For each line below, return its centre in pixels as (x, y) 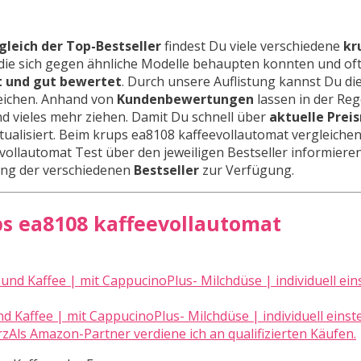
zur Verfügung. (247, 170)
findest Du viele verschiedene (252, 46)
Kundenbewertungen (185, 99)
